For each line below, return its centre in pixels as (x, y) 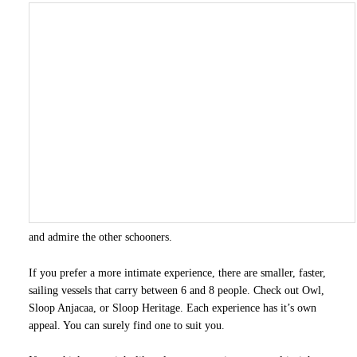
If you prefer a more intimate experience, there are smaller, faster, (177, 273)
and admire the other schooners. (100, 237)
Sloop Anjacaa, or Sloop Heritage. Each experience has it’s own (172, 308)
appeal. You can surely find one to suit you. (126, 325)
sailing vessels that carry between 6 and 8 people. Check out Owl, (176, 290)
